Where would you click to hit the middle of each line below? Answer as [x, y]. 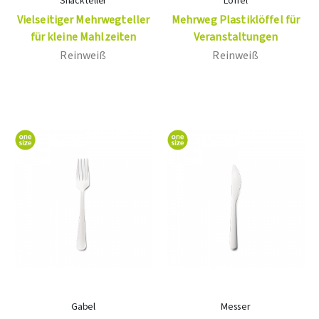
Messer [236, 307]
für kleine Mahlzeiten [83, 37]
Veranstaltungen [236, 37]
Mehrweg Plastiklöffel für [236, 20]
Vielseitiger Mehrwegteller [83, 20]
